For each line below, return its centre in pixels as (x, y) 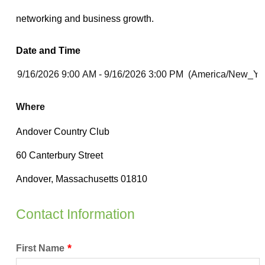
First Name (40, 248)
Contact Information (75, 214)
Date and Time (48, 51)
